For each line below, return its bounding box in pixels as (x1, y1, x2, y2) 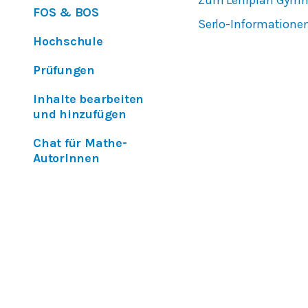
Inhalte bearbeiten (33, 91, 144, 107)
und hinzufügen (33, 107, 126, 122)
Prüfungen (33, 63, 96, 78)
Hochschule (33, 34, 103, 49)
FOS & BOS (33, 5, 100, 20)
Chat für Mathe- (33, 135, 127, 151)
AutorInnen (33, 151, 100, 166)
